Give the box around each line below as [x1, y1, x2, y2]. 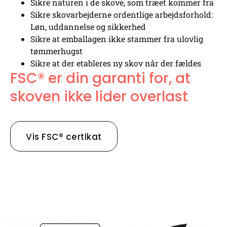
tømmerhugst [30, 45, 83, 56]
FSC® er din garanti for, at [10, 68, 191, 88]
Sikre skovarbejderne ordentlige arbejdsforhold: [30, 9, 213, 20]
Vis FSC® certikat [26, 130, 102, 143]
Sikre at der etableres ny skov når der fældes [30, 57, 201, 68]
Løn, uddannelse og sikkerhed [30, 21, 146, 32]
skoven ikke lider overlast [10, 86, 188, 106]
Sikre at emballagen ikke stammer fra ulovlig [30, 33, 203, 44]
